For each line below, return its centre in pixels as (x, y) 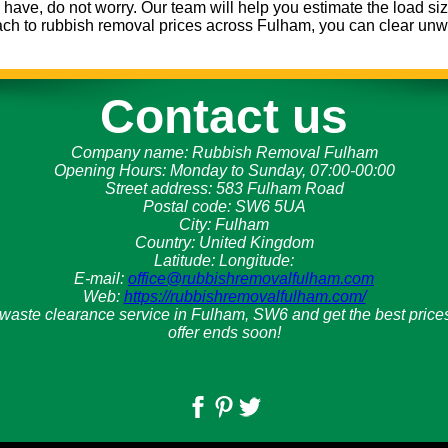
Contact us (224, 116)
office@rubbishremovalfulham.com (251, 278)
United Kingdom (256, 242)
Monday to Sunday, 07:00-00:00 (282, 170)
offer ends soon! (224, 332)
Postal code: (188, 206)
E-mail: (101, 278)
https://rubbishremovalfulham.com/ (244, 296)
